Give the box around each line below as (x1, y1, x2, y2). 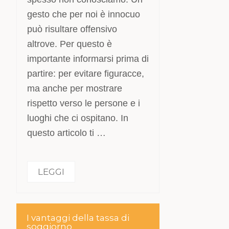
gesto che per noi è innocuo (27, 9, 141, 19)
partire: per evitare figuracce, (27, 68, 145, 79)
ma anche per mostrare (27, 83, 123, 94)
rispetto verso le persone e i (27, 98, 141, 108)
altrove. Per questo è (27, 38, 112, 49)
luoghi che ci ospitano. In (27, 112, 129, 123)
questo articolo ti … (27, 127, 106, 138)
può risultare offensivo (27, 24, 118, 34)
